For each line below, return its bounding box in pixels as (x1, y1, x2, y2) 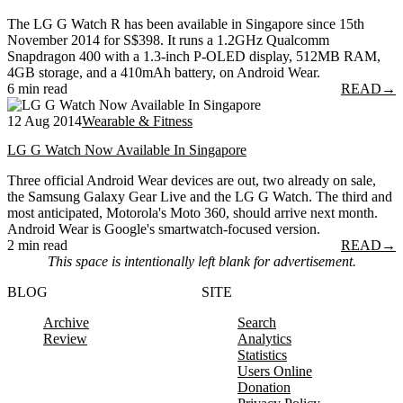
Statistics (237, 346, 287, 363)
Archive (43, 314, 89, 330)
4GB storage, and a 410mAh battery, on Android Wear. (7, 65, 320, 81)
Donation (237, 379, 291, 395)
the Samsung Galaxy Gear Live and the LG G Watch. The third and (7, 188, 392, 204)
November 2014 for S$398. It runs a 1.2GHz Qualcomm (7, 32, 329, 49)
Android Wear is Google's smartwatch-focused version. (7, 220, 320, 237)
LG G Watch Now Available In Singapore (7, 141, 246, 157)
